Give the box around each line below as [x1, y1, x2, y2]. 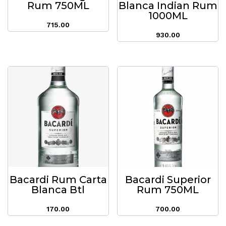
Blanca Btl [31, 184, 85, 196]
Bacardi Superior [125, 174, 211, 186]
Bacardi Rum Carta [9, 174, 107, 186]
